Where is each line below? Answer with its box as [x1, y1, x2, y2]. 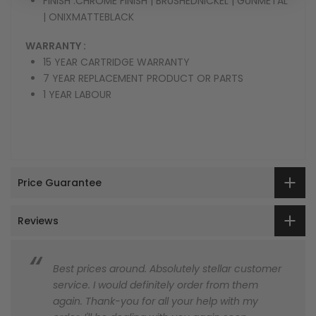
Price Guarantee [18, 175, 102, 190]
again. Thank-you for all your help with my [53, 294, 258, 309]
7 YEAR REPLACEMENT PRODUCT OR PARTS [43, 71, 243, 85]
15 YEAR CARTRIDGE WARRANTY [43, 54, 190, 69]
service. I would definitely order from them [53, 278, 258, 293]
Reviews [18, 213, 59, 228]
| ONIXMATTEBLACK [43, 10, 134, 25]
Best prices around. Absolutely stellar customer [53, 262, 281, 276]
